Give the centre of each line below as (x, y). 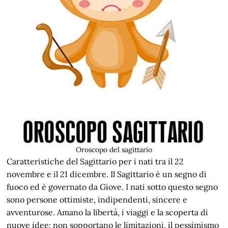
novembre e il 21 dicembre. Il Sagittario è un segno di (107, 174)
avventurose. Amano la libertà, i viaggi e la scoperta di (108, 212)
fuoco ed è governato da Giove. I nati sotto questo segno (112, 187)
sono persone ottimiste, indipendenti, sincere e (97, 199)
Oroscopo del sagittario (114, 150)
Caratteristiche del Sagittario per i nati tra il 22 (95, 161)
